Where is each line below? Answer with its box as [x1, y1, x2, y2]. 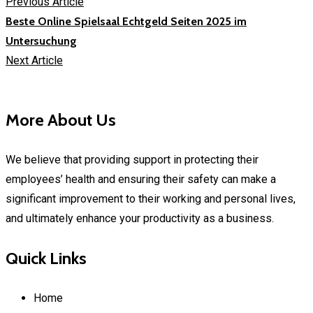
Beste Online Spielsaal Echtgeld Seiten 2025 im [6, 14, 247, 28]
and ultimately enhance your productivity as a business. [6, 211, 274, 225]
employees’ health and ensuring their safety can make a [6, 172, 276, 186]
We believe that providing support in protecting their [6, 152, 259, 166]
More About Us [6, 109, 116, 130]
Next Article [6, 53, 63, 67]
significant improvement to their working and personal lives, [6, 191, 296, 205]
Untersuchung [6, 34, 77, 48]
